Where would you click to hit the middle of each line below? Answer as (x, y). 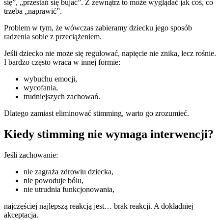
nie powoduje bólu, (54, 181)
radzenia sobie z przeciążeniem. (53, 37)
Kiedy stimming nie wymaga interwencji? (109, 134)
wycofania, (41, 88)
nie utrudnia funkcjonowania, (69, 190)
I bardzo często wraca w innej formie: (62, 62)
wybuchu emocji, (50, 79)
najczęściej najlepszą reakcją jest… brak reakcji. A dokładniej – (102, 206)
